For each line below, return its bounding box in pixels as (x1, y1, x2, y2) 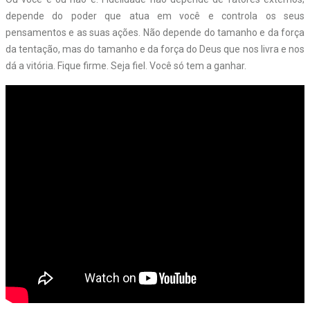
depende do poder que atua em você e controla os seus (6, 10, 304, 21)
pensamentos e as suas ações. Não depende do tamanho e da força (6, 26, 304, 38)
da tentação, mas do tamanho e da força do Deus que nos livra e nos (6, 43, 304, 55)
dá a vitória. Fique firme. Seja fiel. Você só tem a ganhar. (6, 60, 246, 71)
